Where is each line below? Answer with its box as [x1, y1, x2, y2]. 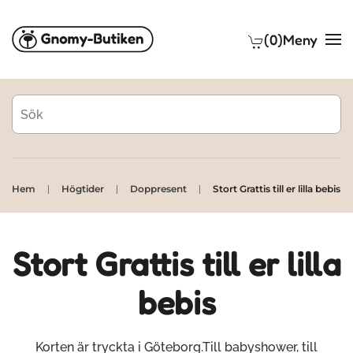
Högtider [61, 183, 104, 195]
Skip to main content [35, 37, 158, 52]
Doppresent [130, 183, 187, 195]
